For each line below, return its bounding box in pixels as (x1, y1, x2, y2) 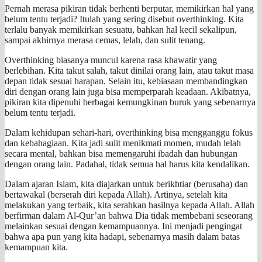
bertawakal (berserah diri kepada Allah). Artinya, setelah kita (5, 189, 227, 199)
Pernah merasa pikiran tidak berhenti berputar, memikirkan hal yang (5, 3, 254, 13)
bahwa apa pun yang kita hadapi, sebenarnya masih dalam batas (5, 231, 240, 242)
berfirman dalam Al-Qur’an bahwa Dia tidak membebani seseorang (5, 210, 253, 220)
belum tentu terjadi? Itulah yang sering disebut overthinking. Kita (5, 13, 244, 24)
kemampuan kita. (5, 242, 68, 252)
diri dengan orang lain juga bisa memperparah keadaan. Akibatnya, (5, 86, 251, 96)
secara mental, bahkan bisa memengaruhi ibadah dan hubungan (5, 148, 237, 158)
